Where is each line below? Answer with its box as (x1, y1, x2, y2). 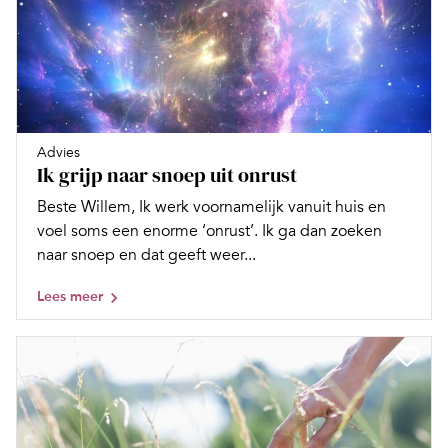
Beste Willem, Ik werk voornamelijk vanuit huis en (37, 197, 386, 218)
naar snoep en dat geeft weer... (37, 245, 256, 266)
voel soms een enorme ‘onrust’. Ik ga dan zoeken (37, 221, 382, 242)
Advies (37, 144, 80, 162)
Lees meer (37, 288, 103, 306)
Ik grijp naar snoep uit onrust (37, 161, 297, 190)
